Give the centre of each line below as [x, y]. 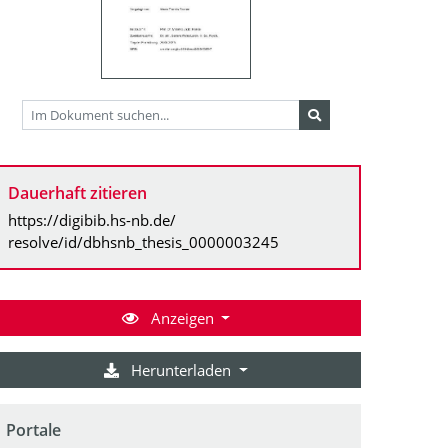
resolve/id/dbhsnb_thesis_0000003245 [143, 241]
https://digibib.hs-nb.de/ [92, 219]
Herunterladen [181, 369]
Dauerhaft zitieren [77, 192]
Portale [33, 429]
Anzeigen [182, 317]
